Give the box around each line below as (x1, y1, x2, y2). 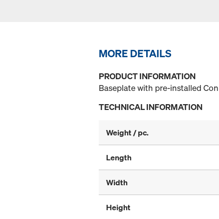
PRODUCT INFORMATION (99, 70, 196, 82)
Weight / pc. (106, 127, 149, 138)
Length (106, 152, 131, 163)
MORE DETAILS (99, 46, 172, 61)
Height (106, 202, 131, 213)
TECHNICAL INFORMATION (99, 101, 202, 113)
